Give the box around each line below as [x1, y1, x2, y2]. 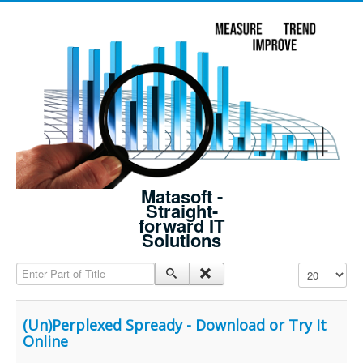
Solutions [142, 227, 221, 254]
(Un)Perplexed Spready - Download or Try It [23, 315, 327, 335]
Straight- [145, 198, 218, 224]
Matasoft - [140, 183, 223, 210]
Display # [298, 262, 342, 278]
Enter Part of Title [16, 262, 103, 278]
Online [23, 331, 68, 352]
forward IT [139, 212, 224, 239]
